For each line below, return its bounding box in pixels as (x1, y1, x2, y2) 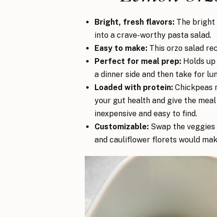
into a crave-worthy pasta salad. (94, 31, 211, 40)
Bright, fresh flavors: (94, 17, 174, 27)
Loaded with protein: (94, 83, 173, 93)
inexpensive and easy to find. (94, 109, 197, 119)
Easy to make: (94, 44, 149, 53)
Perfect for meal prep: (94, 57, 181, 66)
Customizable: (94, 122, 149, 132)
